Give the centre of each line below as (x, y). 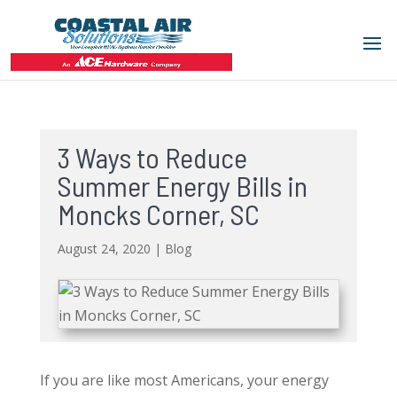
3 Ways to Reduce (152, 157)
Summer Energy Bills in (182, 185)
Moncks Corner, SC (158, 214)
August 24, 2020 (104, 249)
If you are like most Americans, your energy (184, 380)
